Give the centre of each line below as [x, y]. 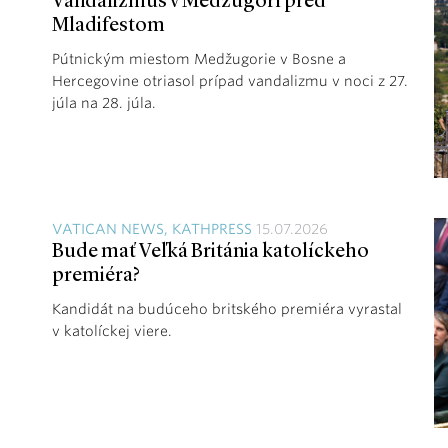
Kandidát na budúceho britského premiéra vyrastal [227, 308]
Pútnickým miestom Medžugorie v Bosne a [199, 59]
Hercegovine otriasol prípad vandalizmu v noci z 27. [230, 81]
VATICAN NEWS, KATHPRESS [152, 228]
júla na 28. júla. [106, 103]
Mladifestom [108, 26]
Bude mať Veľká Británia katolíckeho [210, 251]
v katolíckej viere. [112, 330]
